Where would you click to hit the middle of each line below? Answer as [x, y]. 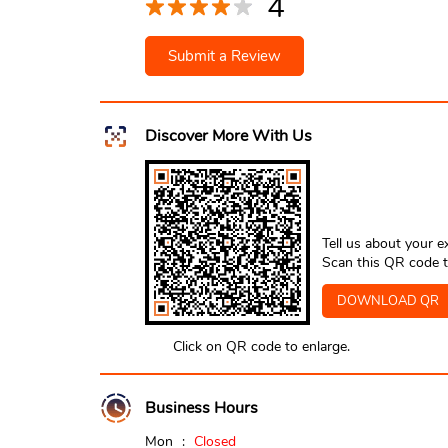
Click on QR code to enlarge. [261, 346]
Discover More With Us [228, 135]
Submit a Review [224, 55]
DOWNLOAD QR [387, 300]
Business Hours [201, 407]
